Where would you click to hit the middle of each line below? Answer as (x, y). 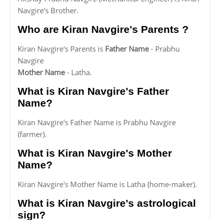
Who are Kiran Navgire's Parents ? (103, 29)
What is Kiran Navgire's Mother (95, 153)
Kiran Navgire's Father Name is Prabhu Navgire (97, 123)
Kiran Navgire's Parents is (61, 49)
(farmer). (32, 134)
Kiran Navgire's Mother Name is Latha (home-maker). (107, 184)
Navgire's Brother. (48, 11)
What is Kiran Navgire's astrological (107, 203)
